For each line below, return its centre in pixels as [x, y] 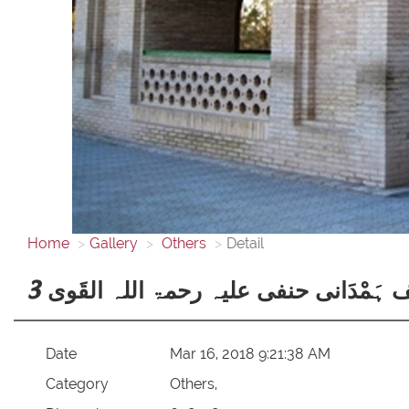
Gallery [114, 243]
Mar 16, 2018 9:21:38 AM [251, 353]
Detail [245, 243]
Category [77, 383]
